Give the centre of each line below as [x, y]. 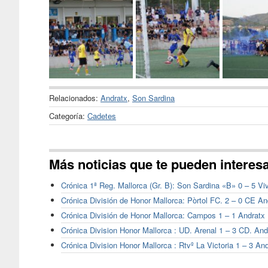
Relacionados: [75, 98]
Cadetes [102, 115]
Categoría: [68, 115]
